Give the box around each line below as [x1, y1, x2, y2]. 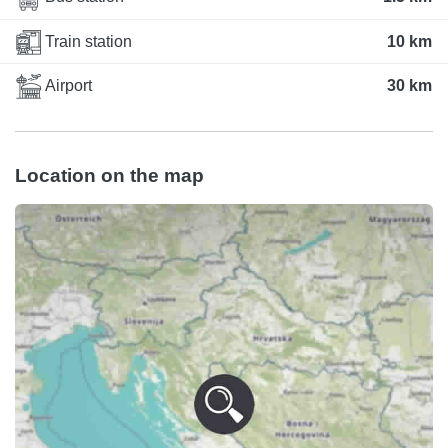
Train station [41, 32, 132, 50]
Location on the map [15, 165, 204, 187]
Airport [41, 76, 92, 94]
